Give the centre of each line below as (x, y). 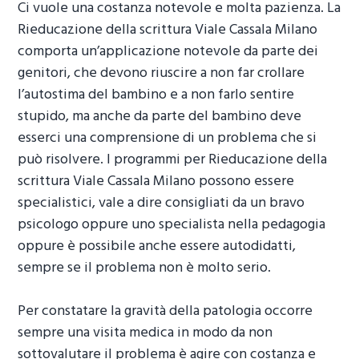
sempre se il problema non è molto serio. (145, 268)
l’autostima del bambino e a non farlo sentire (156, 95)
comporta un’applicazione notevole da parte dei (168, 52)
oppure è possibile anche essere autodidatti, (157, 247)
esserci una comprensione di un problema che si (167, 139)
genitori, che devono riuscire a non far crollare (161, 74)
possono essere (245, 182)
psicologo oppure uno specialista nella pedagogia (172, 225)
